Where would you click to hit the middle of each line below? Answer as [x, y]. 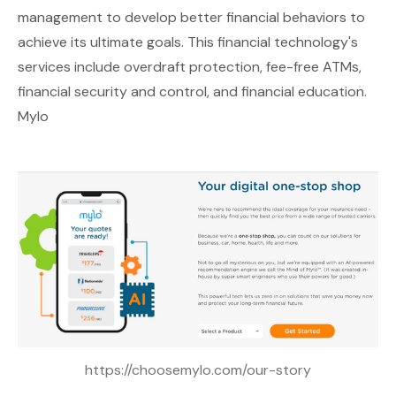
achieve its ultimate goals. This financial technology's [188, 42]
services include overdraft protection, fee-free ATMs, [190, 67]
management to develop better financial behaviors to [191, 18]
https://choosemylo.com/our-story [198, 370]
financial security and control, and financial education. [192, 92]
